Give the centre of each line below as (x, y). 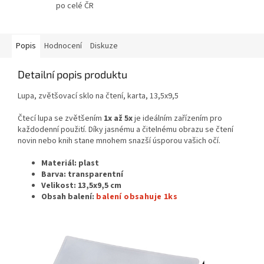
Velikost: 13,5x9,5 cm (81, 186)
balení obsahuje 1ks (136, 197)
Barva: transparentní (82, 175)
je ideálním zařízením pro (177, 119)
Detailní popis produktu (72, 75)
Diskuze (104, 46)
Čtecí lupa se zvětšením (61, 119)
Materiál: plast (70, 164)
